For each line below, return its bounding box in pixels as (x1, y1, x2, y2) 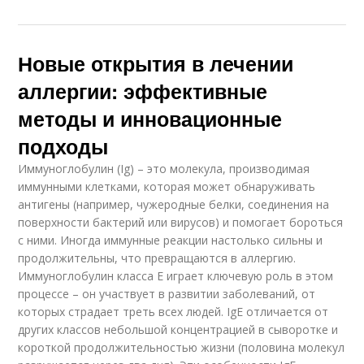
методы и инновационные (18, 104, 283, 134)
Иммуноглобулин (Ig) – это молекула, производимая (18, 161, 310, 177)
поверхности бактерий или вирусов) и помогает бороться (18, 214, 344, 231)
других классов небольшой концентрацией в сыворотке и (18, 322, 339, 338)
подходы (18, 132, 109, 162)
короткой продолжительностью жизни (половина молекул (18, 340, 345, 356)
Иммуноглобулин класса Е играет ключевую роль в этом (18, 268, 334, 284)
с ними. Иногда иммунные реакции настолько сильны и (18, 232, 323, 249)
